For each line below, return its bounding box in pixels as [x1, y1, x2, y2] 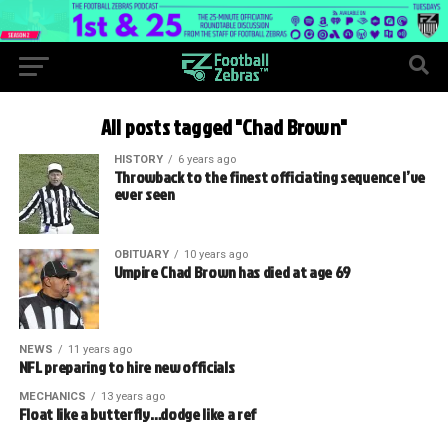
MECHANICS [18, 389, 86, 403]
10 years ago [183, 247, 248, 261]
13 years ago [100, 389, 165, 403]
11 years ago [67, 342, 132, 356]
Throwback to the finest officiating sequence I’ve [113, 165, 425, 188]
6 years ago [177, 152, 236, 166]
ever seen [113, 182, 175, 205]
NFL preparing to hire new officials [18, 355, 235, 378]
